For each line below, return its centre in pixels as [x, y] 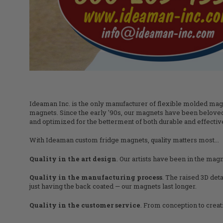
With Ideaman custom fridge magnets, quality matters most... [124, 140]
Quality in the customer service [85, 205]
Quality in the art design [73, 159]
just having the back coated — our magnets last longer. [113, 186]
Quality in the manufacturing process [96, 177]
